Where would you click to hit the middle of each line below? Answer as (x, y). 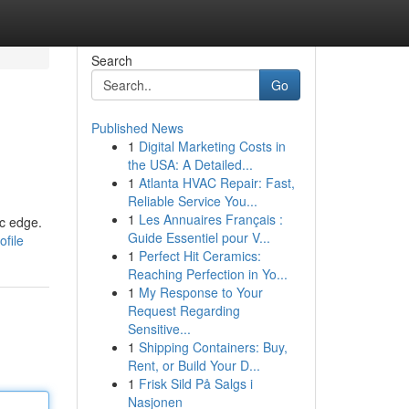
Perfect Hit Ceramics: (199, 256)
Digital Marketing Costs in (212, 146)
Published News (137, 128)
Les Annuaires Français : (210, 219)
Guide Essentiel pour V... (199, 237)
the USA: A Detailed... (190, 164)
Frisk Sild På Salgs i (195, 383)
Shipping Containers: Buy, (213, 347)
